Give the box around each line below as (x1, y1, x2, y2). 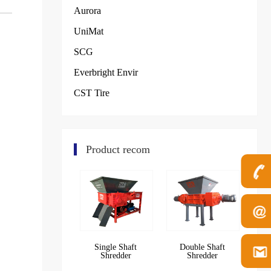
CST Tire (74, 88, 109, 99)
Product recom (86, 143, 150, 156)
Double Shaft (179, 243, 225, 252)
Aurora (74, 5, 101, 16)
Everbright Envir (74, 67, 138, 78)
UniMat (74, 26, 103, 37)
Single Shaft (94, 243, 137, 252)
